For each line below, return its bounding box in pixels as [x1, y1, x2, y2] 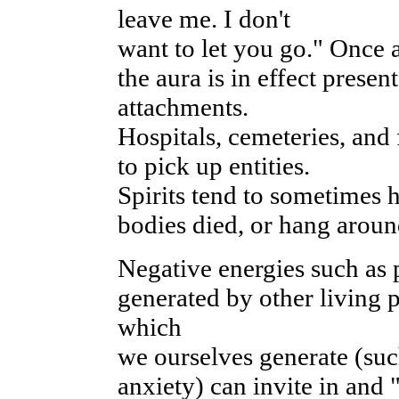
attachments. [117, 93, 248, 121]
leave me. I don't [117, 4, 290, 33]
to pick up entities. [117, 151, 310, 180]
